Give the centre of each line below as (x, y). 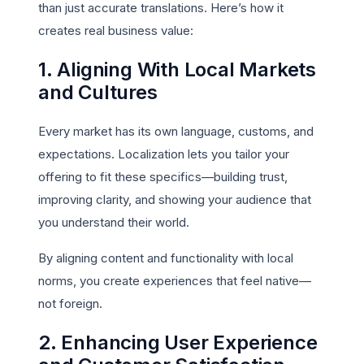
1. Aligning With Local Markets (177, 70)
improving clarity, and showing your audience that (175, 200)
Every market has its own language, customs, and (176, 132)
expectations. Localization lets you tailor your (164, 154)
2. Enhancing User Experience (178, 343)
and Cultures (98, 93)
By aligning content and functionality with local (166, 258)
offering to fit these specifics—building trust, (163, 177)
